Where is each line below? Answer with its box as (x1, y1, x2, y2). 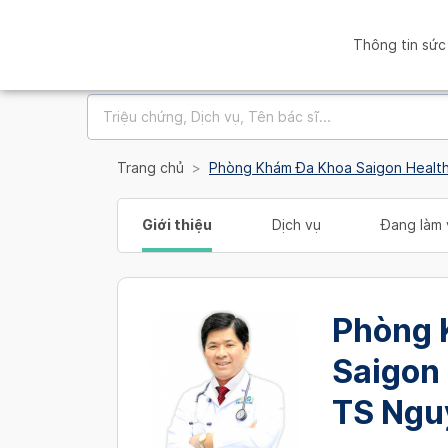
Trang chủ (117, 160, 184, 176)
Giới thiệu (142, 217, 212, 233)
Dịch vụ (272, 217, 321, 233)
